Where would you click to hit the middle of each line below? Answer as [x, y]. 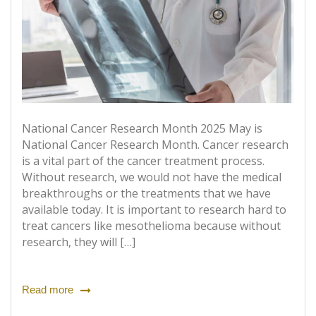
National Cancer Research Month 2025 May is [142, 129]
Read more [48, 290]
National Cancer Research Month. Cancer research [155, 145]
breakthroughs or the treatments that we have [146, 194]
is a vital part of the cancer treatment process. [143, 161]
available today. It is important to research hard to [154, 210]
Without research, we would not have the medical [152, 177]
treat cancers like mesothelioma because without [151, 226]
